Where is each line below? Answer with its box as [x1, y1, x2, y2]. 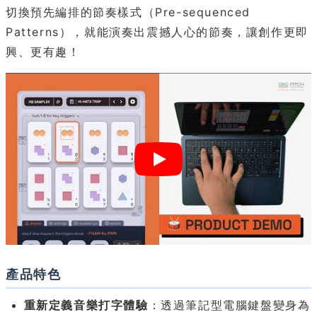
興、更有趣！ [6, 45, 81, 59]
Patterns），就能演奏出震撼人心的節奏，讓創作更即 [6, 25, 309, 40]
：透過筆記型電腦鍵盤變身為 [148, 298, 311, 313]
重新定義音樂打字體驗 [23, 298, 149, 313]
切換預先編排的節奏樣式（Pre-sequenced [6, 5, 250, 20]
